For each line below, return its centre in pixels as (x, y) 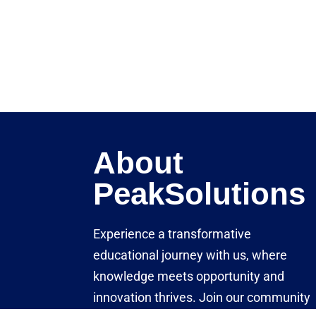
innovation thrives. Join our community (202, 297)
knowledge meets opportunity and (189, 276)
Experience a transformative (172, 233)
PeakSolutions (199, 193)
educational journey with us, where (190, 255)
